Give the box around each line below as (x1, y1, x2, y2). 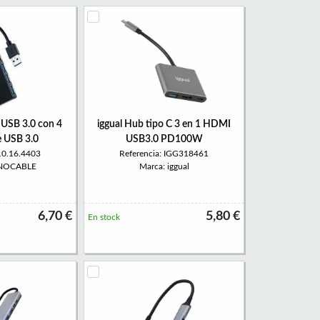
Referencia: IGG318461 (119, 149, 209, 158)
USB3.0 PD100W (125, 134, 203, 144)
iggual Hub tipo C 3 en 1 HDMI (97, 119, 231, 129)
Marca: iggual (139, 162, 189, 171)
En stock (88, 213, 120, 221)
